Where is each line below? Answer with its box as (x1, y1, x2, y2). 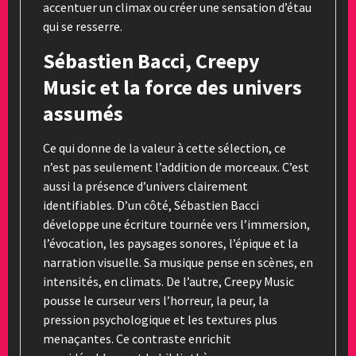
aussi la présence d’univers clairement (43, 177, 248, 194)
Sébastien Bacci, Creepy (43, 47, 260, 74)
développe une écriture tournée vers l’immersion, (43, 215, 310, 232)
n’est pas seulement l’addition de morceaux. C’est (43, 158, 309, 175)
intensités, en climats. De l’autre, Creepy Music (43, 273, 294, 289)
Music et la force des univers (43, 73, 302, 100)
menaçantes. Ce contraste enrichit (43, 330, 231, 346)
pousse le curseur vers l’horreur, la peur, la (43, 292, 269, 308)
